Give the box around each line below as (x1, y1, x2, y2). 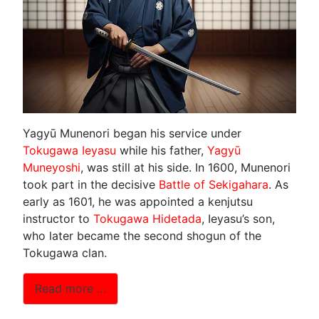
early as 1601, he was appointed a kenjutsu (23, 194, 253, 209)
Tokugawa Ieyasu (23, 142, 116, 157)
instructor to (23, 211, 93, 226)
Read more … (35, 281, 106, 296)
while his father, (116, 142, 207, 157)
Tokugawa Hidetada (93, 211, 202, 226)
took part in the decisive (23, 177, 159, 192)
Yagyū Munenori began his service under (23, 125, 241, 140)
